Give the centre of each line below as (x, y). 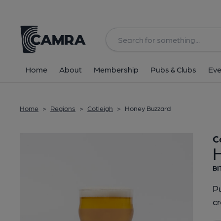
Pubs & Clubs (173, 69)
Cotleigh (100, 108)
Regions (63, 108)
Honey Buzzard (148, 108)
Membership (116, 69)
